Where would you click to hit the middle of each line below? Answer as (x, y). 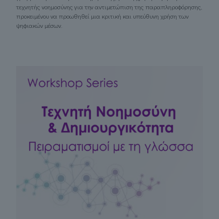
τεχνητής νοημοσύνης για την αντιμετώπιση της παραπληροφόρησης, (109, 7)
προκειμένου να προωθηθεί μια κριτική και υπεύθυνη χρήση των (102, 16)
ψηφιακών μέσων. (39, 25)
